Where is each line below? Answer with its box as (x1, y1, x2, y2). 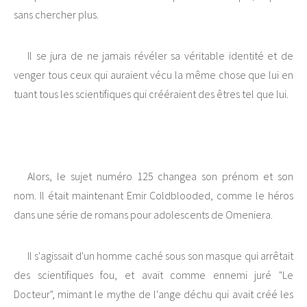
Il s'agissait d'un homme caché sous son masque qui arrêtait (27, 249, 293, 263)
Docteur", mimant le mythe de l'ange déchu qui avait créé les (14, 287, 293, 302)
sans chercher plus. (14, 8, 99, 22)
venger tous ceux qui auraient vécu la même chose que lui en (14, 68, 293, 82)
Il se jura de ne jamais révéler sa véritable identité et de (27, 49, 293, 63)
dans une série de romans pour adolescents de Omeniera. (14, 208, 273, 222)
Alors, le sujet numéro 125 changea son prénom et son (27, 169, 293, 184)
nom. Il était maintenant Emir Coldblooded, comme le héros (14, 188, 293, 203)
